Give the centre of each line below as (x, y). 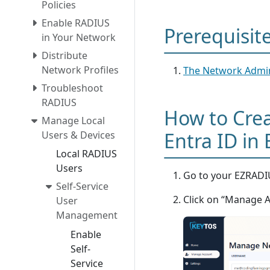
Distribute (64, 55)
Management (87, 215)
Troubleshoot (72, 88)
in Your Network (79, 37)
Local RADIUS (86, 154)
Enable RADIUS (76, 23)
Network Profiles (80, 70)
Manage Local (73, 120)
